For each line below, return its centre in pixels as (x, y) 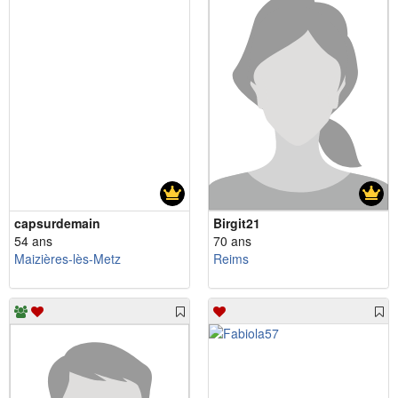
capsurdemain (57, 223)
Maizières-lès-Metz (68, 258)
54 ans (33, 240)
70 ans (232, 240)
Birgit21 (237, 223)
